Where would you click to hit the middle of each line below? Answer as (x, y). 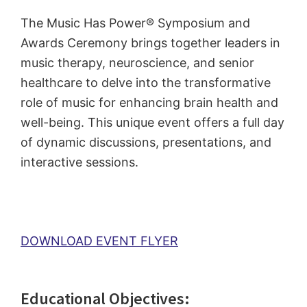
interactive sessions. (79, 162)
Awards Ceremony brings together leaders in (150, 42)
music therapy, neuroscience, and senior (137, 62)
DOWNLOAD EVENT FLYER (99, 241)
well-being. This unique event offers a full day (152, 122)
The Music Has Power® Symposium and (135, 23)
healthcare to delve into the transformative (146, 82)
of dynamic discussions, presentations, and (146, 142)
